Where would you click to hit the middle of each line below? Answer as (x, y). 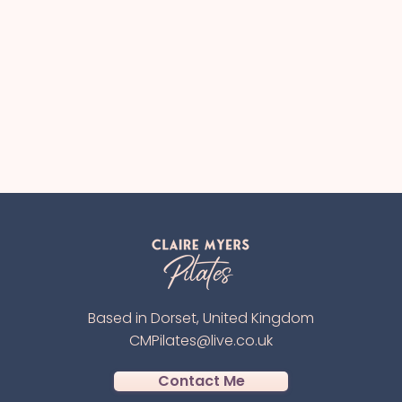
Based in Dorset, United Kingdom (201, 318)
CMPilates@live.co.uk (201, 341)
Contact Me (201, 381)
